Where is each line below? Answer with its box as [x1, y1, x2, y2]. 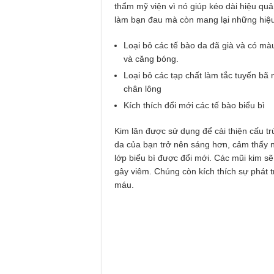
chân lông [124, 83, 161, 94]
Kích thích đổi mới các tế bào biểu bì [124, 100, 265, 110]
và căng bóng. [124, 53, 179, 64]
